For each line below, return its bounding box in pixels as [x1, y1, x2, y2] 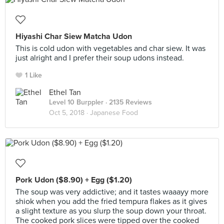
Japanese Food [90, 108, 138, 117]
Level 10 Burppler [49, 98, 103, 106]
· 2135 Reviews [103, 98, 152, 106]
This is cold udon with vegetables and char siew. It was [15, 43, 205, 53]
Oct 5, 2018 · [49, 108, 90, 117]
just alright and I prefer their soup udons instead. [15, 53, 184, 63]
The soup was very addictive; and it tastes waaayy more [15, 187, 208, 197]
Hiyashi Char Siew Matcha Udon [15, 31, 132, 41]
